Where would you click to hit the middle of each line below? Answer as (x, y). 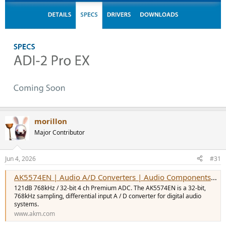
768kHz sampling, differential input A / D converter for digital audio (108, 196)
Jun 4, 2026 (20, 158)
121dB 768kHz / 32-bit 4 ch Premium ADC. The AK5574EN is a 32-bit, (110, 188)
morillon (51, 121)
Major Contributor (60, 133)
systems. (26, 204)
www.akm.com (35, 213)
